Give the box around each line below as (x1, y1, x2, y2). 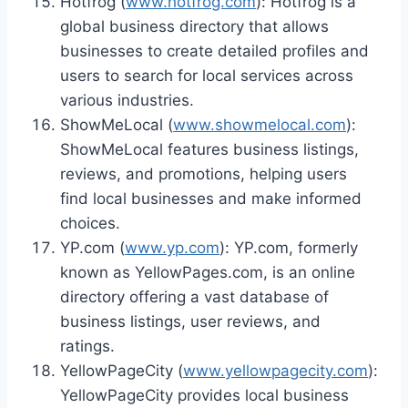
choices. (60, 213, 120, 232)
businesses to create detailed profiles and (60, 41, 369, 60)
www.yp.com (125, 238, 219, 257)
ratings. (60, 336, 115, 355)
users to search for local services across (60, 66, 353, 85)
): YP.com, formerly (219, 238, 358, 257)
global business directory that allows (60, 16, 329, 36)
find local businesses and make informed (60, 189, 362, 208)
